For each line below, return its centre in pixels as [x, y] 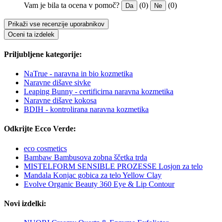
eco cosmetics [45, 148]
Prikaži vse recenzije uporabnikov [56, 24]
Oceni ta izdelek [31, 34]
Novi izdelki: [25, 203]
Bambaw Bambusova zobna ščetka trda [85, 157]
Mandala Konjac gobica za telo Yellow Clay [93, 175]
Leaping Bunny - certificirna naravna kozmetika [99, 92]
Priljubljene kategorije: [43, 54]
